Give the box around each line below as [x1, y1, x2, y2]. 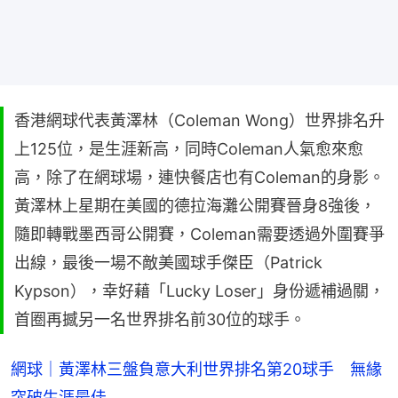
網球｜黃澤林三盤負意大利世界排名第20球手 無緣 [11, 359, 382, 378]
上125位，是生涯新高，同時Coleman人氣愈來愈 [14, 139, 363, 158]
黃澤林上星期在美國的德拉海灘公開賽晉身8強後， [14, 195, 376, 215]
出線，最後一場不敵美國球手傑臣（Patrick [14, 252, 322, 272]
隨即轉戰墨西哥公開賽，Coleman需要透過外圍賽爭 [14, 224, 385, 243]
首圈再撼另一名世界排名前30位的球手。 [14, 309, 306, 329]
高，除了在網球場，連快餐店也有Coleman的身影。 [14, 167, 385, 187]
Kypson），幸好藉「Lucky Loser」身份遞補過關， [14, 281, 385, 300]
